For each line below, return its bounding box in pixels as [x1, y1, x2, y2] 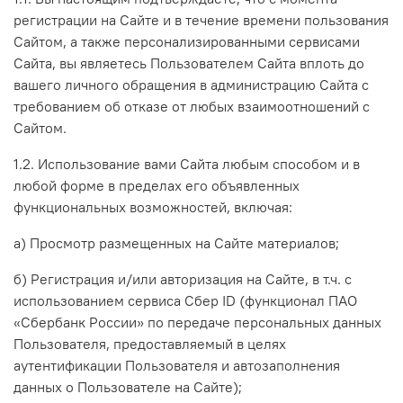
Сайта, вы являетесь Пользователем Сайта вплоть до [13, 53, 364, 72]
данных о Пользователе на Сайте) [13, 377, 238, 396]
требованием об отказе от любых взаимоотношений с [13, 96, 370, 115]
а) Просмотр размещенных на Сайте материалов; [13, 233, 339, 252]
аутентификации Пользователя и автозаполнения [13, 355, 340, 374]
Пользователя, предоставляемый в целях [13, 334, 286, 353]
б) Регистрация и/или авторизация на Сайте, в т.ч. [13, 269, 345, 288]
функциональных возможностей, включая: [13, 197, 292, 216]
